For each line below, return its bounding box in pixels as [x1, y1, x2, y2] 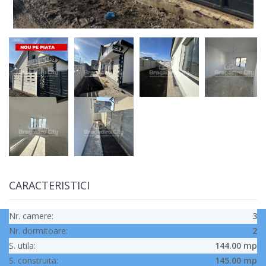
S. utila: [9, 240, 36, 251]
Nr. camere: [9, 210, 53, 221]
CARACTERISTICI [9, 178, 90, 192]
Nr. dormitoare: [9, 225, 68, 236]
